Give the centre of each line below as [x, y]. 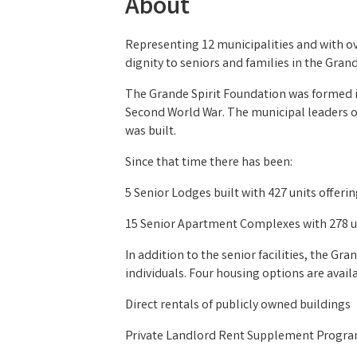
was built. [151, 132]
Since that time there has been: [209, 163]
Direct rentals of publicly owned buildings [238, 306]
